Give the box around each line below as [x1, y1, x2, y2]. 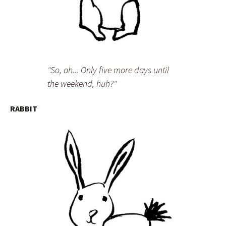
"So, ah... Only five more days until [47, 64, 169, 76]
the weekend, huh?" [47, 78, 117, 90]
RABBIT [10, 103, 37, 114]
